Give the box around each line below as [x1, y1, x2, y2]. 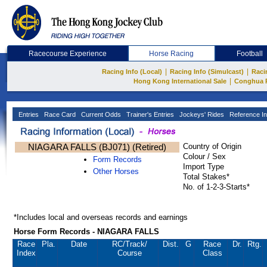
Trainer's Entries [125, 111, 174, 118]
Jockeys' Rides [178, 111, 224, 118]
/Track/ [122, 240, 147, 249]
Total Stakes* [183, 172, 229, 181]
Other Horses [93, 167, 139, 176]
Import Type [183, 162, 224, 171]
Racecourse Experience [28, 49, 107, 58]
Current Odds [79, 111, 121, 118]
